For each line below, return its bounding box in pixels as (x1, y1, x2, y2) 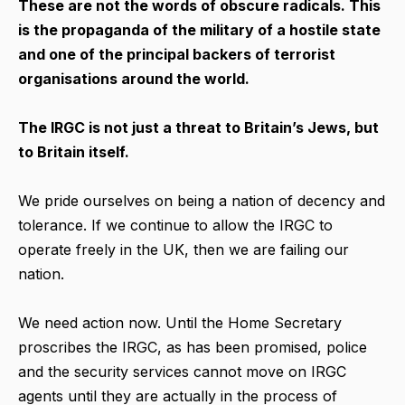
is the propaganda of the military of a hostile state (18, 20, 381, 39)
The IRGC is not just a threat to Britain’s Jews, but (18, 118, 379, 137)
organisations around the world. (18, 69, 250, 88)
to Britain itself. (18, 142, 129, 161)
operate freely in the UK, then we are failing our (18, 240, 349, 259)
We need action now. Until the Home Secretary (18, 313, 342, 332)
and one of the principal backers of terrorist (18, 44, 335, 63)
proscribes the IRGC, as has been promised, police (18, 337, 367, 356)
